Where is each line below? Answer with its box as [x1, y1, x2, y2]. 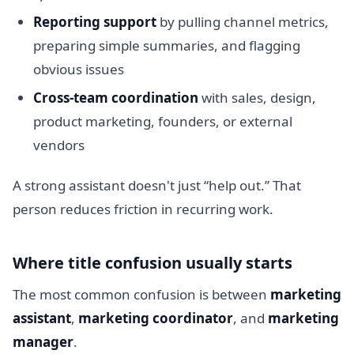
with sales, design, [198, 88, 316, 107]
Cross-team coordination [32, 88, 198, 107]
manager [13, 333, 73, 352]
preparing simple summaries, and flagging [32, 36, 300, 55]
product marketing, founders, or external [32, 111, 292, 130]
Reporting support [32, 13, 156, 32]
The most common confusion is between [13, 285, 270, 304]
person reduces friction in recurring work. [13, 200, 273, 219]
